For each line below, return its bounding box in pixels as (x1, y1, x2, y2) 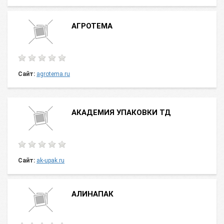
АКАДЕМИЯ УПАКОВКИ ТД (71, 108, 171, 117)
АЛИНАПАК (71, 189, 113, 198)
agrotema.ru (36, 70, 70, 77)
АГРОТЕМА (71, 21, 112, 30)
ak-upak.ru (36, 157, 64, 164)
